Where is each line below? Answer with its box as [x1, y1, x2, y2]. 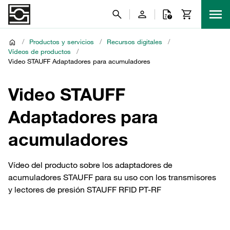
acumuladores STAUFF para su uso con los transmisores [8, 172, 216, 182]
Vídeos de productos [8, 47, 71, 55]
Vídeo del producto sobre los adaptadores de [8, 160, 172, 170]
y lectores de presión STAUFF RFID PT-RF [8, 184, 161, 195]
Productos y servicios [29, 37, 94, 46]
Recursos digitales [107, 37, 162, 46]
